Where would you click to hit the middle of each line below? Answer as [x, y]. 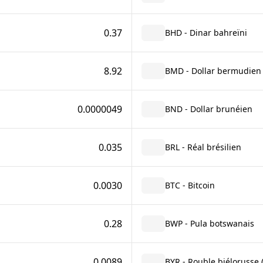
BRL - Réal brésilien [203, 147]
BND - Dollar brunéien [208, 109]
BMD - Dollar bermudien [213, 71]
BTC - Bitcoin [190, 185]
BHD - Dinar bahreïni [206, 33]
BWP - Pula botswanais [209, 223]
